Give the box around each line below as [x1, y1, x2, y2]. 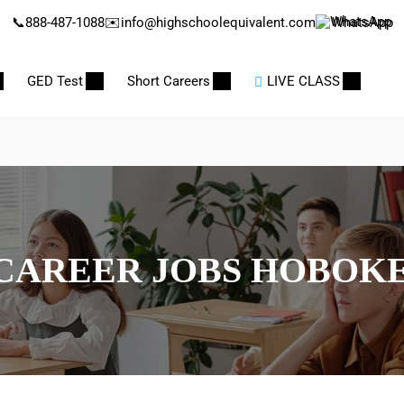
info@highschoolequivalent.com [120, 14, 316, 31]
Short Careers [127, 73, 210, 89]
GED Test [27, 73, 83, 89]
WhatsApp [331, 14, 393, 31]
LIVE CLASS [267, 73, 340, 89]
